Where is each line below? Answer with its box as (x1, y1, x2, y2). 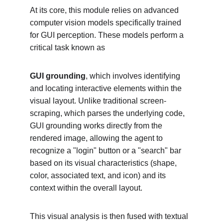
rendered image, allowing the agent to (30, 134, 165, 142)
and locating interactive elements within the (30, 84, 184, 93)
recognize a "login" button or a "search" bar (30, 146, 183, 155)
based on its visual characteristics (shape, (30, 159, 179, 167)
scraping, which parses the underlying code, (30, 109, 187, 117)
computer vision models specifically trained (30, 18, 183, 27)
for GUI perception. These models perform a (30, 31, 186, 39)
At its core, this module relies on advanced (30, 6, 181, 14)
